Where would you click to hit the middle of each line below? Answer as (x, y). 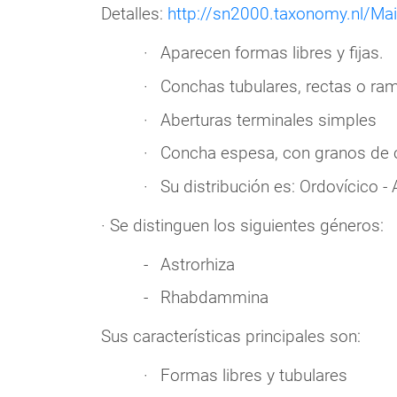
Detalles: (134, 14)
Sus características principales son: (230, 337)
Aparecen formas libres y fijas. (272, 53)
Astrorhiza (197, 264)
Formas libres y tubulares (253, 376)
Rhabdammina (214, 298)
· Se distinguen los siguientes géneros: (242, 225)
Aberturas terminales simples (268, 120)
